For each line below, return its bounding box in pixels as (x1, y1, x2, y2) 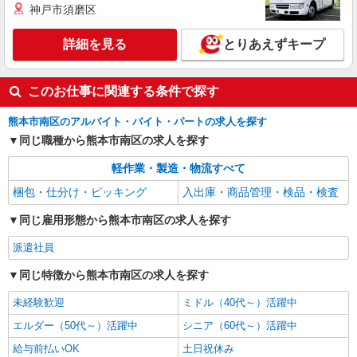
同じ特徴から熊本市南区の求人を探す (19, 269, 209, 281)
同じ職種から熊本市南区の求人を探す (19, 134, 209, 147)
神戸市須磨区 (29, 3, 96, 16)
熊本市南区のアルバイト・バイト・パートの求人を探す (8, 116, 267, 127)
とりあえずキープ (222, 37, 328, 51)
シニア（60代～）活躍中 (182, 320, 297, 331)
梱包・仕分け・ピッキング (13, 186, 147, 198)
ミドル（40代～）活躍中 (182, 296, 297, 308)
